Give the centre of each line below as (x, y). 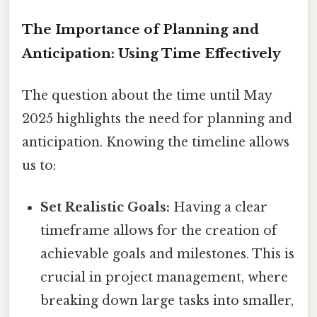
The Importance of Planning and (140, 29)
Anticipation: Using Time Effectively (151, 53)
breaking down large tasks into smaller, (167, 301)
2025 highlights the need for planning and (157, 119)
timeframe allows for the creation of (159, 231)
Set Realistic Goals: (105, 208)
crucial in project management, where (165, 278)
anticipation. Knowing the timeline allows (156, 143)
